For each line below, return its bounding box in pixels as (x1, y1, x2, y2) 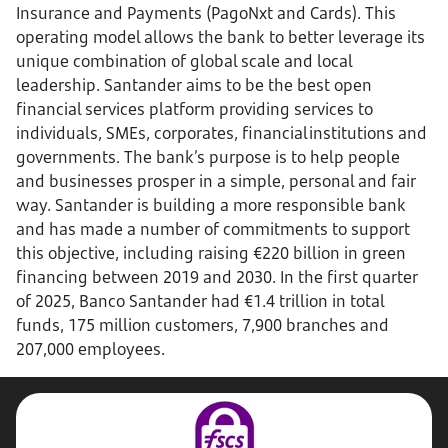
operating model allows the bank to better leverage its (16, 26, 425, 48)
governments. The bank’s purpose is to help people (16, 146, 400, 168)
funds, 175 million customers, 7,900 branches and (16, 314, 389, 336)
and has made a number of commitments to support (16, 218, 410, 240)
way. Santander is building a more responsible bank (16, 194, 406, 216)
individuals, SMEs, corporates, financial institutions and (16, 122, 427, 144)
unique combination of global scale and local (16, 50, 352, 72)
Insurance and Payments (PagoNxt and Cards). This (16, 2, 396, 24)
